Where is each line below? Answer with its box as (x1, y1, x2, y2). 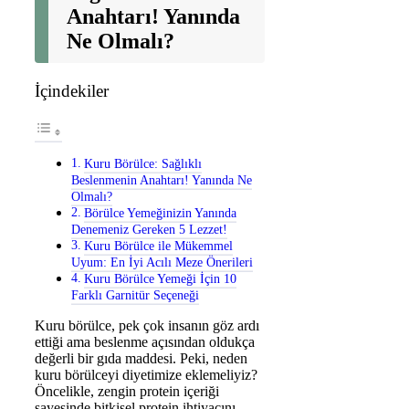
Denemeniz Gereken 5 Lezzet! (71, 222, 227, 237)
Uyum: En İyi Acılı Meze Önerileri (71, 255, 253, 270)
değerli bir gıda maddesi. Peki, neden (35, 351, 247, 367)
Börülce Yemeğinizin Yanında (83, 205, 236, 221)
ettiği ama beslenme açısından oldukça (35, 334, 255, 351)
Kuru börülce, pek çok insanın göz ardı (35, 318, 259, 334)
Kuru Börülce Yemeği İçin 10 (83, 271, 236, 287)
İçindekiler (35, 80, 109, 100)
